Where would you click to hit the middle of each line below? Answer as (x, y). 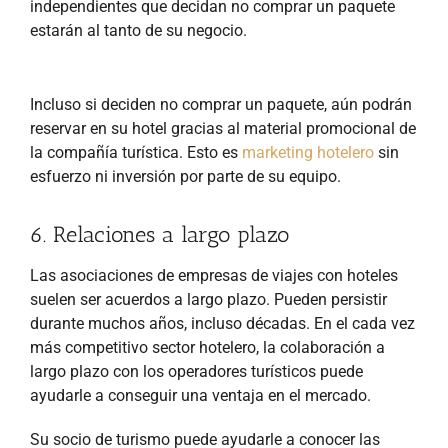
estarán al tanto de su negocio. (138, 31)
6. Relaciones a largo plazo (159, 235)
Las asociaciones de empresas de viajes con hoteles (214, 275)
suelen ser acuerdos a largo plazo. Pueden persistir (208, 299)
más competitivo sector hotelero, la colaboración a (207, 347)
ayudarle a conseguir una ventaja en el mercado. (200, 395)
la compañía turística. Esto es (136, 153)
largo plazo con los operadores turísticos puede (196, 371)
